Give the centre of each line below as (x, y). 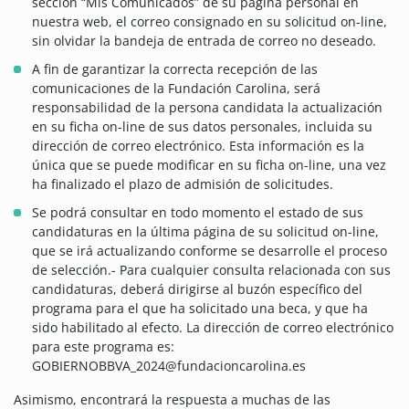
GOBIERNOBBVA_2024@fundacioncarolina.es (169, 366)
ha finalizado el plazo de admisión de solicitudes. (183, 184)
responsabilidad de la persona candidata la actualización (207, 108)
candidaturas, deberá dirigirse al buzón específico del (197, 289)
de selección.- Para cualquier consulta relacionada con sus (211, 270)
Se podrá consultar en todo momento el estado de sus (198, 213)
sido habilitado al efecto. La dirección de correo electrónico (213, 328)
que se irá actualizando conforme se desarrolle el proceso (210, 251)
